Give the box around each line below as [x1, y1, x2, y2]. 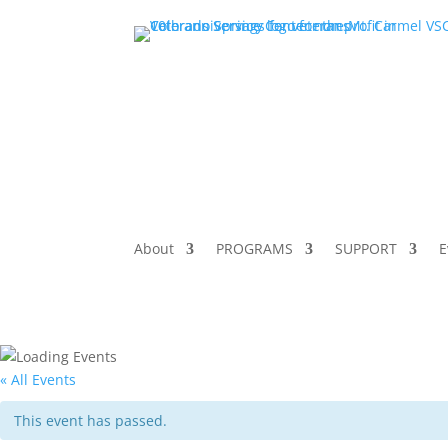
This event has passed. [14, 411, 167, 430]
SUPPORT [335, 239, 398, 259]
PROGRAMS [216, 239, 294, 259]
